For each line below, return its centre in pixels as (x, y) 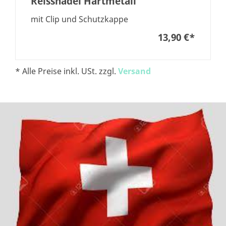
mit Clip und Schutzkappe (79, 19)
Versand (134, 71)
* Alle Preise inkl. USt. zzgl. (67, 71)
